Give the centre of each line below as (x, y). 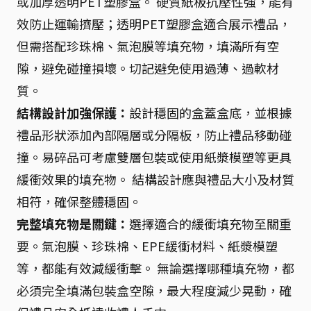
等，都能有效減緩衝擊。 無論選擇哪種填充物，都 (155, 268)
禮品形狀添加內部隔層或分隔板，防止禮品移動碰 (154, 135)
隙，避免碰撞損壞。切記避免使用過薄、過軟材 (148, 68)
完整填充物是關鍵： (73, 224)
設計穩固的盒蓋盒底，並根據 (210, 112)
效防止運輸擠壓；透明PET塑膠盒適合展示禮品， (154, 24)
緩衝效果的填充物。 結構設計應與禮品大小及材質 (155, 179)
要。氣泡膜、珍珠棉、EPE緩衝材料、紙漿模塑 (147, 246)
